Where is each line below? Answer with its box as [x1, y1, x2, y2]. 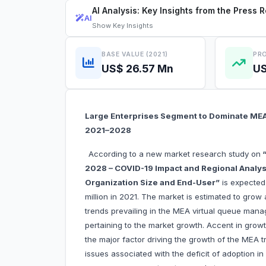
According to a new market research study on [88, 149, 261, 159]
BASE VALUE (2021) [102, 50, 168, 58]
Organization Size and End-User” [85, 178, 220, 188]
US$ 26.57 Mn [102, 62, 173, 75]
